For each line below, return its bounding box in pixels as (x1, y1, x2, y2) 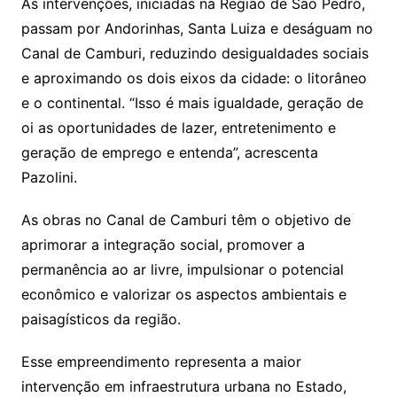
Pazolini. (20, 167, 77, 186)
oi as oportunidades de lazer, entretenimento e (20, 118, 336, 136)
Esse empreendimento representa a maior (20, 352, 301, 370)
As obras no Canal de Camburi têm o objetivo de (20, 210, 351, 229)
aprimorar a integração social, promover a (20, 235, 305, 253)
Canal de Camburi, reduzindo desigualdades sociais (20, 43, 369, 62)
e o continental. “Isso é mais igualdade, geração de (20, 93, 363, 112)
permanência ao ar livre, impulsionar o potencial (20, 260, 344, 278)
